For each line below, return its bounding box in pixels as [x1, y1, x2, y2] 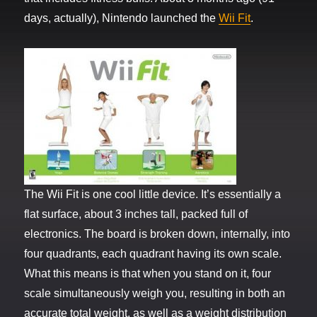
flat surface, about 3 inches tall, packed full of [24, 208, 248, 221]
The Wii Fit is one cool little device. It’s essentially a [24, 188, 282, 201]
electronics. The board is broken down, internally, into [24, 228, 291, 241]
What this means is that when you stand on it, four [24, 267, 272, 280]
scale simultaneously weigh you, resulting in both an [24, 287, 286, 300]
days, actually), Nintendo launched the [24, 12, 219, 25]
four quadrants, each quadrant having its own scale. [24, 248, 282, 260]
